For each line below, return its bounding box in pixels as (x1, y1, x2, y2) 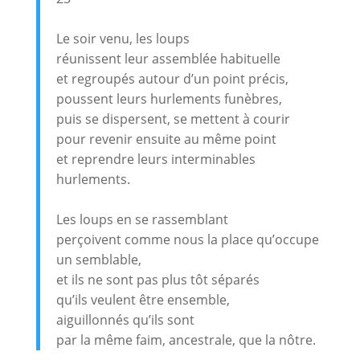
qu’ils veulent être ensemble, (55, 290, 230, 309)
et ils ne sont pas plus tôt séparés (55, 270, 260, 288)
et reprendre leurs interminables (55, 149, 256, 168)
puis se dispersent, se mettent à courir (55, 109, 290, 128)
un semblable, (55, 250, 141, 268)
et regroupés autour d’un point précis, (55, 69, 288, 88)
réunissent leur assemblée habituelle (55, 49, 280, 67)
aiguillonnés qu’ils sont (55, 310, 194, 329)
